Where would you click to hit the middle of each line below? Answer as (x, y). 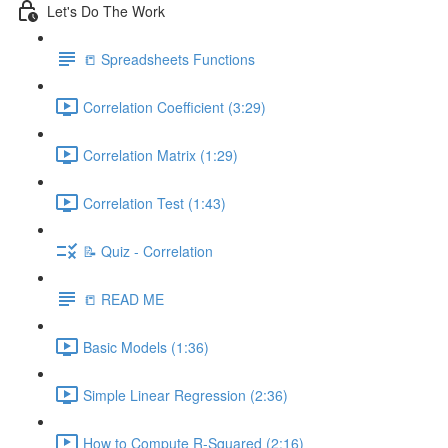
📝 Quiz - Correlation (148, 250)
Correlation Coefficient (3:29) (174, 106)
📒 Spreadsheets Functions (169, 58)
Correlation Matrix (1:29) (160, 154)
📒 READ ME (123, 298)
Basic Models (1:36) (146, 346)
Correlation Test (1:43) (154, 202)
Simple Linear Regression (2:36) (185, 394)
